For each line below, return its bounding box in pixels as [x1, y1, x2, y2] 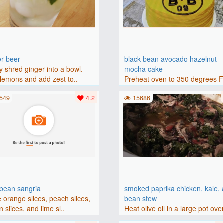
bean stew [124, 193, 157, 203]
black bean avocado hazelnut [124, 53, 217, 64]
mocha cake [124, 63, 163, 74]
